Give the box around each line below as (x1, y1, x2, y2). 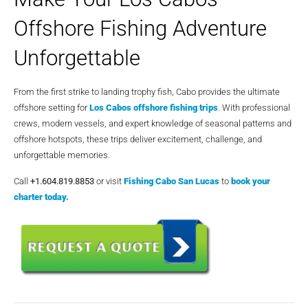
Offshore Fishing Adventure (14, 16, 267, 42)
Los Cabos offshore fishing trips (89, 102, 218, 113)
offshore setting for (14, 102, 87, 113)
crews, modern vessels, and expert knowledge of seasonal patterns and (14, 118, 291, 129)
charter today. (14, 191, 69, 202)
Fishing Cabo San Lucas (124, 175, 219, 186)
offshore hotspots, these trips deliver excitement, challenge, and (14, 134, 262, 145)
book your (231, 175, 270, 186)
